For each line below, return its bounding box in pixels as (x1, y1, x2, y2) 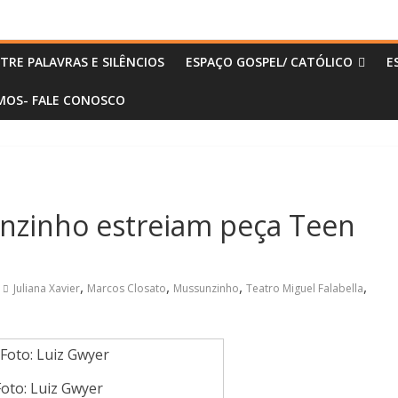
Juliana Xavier (13, 281, 80, 297)
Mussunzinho (173, 281, 239, 297)
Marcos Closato (87, 281, 166, 297)
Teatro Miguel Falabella (246, 281, 363, 297)
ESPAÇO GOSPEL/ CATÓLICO (186, 53, 353, 71)
